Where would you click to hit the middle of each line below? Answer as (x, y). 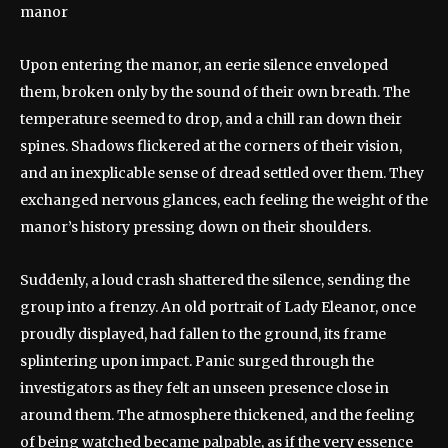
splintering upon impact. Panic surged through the (197, 361)
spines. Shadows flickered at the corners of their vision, (211, 146)
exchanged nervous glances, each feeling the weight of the (224, 200)
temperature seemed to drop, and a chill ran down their (211, 119)
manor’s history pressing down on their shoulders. (195, 227)
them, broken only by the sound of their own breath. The (215, 92)
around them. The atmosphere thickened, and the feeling (217, 415)
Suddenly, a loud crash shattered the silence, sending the (215, 280)
